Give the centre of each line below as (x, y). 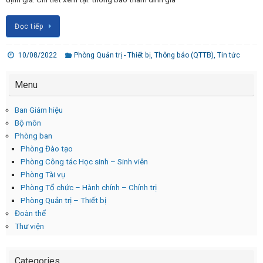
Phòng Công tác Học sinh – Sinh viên (84, 162)
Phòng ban (33, 136)
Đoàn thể (30, 213)
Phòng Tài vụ (43, 175)
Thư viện (29, 226)
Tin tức (229, 55)
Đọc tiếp (29, 27)
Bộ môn (28, 123)
